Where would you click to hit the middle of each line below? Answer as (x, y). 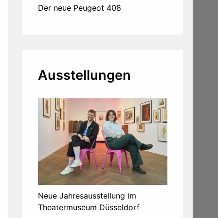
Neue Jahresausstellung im (87, 195)
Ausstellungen (84, 75)
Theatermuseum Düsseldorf (89, 207)
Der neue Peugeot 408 (80, 8)
